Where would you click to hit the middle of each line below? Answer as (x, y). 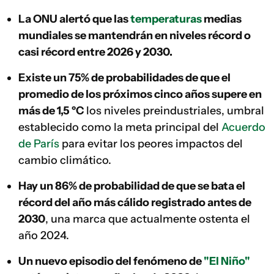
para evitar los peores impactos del (151, 144)
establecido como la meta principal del (120, 127)
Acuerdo (243, 127)
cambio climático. (65, 160)
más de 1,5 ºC (52, 111)
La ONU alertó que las (78, 19)
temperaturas (166, 19)
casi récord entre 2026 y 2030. (95, 52)
